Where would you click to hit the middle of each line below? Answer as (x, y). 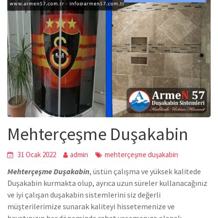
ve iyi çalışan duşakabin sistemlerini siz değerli (84, 194)
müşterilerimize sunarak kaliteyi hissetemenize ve (91, 206)
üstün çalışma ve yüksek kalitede (146, 171)
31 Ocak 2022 (37, 154)
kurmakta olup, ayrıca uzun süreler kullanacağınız (125, 183)
